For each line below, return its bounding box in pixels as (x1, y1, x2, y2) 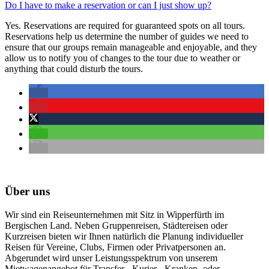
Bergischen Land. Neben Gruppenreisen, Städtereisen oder (5, 220, 228, 231)
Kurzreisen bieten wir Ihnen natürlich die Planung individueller (5, 231, 243, 242)
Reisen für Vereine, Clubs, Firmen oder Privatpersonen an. (5, 242, 226, 253)
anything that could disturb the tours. (5, 63, 143, 74)
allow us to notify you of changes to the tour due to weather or (5, 52, 240, 63)
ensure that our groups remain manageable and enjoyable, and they (5, 41, 257, 52)
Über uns (5, 185, 50, 198)
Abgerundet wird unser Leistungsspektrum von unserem (5, 253, 217, 264)
